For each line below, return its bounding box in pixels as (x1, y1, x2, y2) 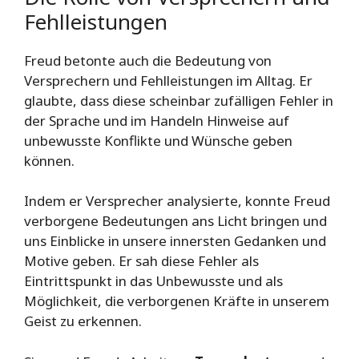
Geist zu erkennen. (24, 312, 142, 331)
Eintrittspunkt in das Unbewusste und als (24, 272, 283, 291)
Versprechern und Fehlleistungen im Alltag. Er (24, 71, 313, 90)
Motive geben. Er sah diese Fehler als (24, 252, 259, 271)
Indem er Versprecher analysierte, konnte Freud (24, 192, 330, 211)
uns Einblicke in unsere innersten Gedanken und (24, 232, 326, 251)
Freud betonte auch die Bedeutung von (24, 50, 272, 70)
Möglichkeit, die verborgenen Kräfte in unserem (24, 292, 329, 311)
